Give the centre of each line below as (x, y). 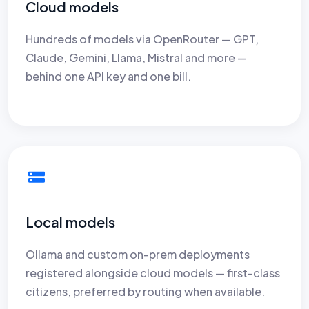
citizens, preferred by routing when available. (145, 291)
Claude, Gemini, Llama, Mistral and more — (136, 57)
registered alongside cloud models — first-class (153, 272)
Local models (70, 221)
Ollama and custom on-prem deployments (138, 254)
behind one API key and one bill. (108, 76)
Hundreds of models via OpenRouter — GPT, (142, 39)
